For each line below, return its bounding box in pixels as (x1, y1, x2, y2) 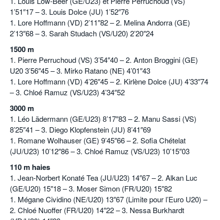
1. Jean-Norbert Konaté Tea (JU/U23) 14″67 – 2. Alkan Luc (10, 172, 197, 183)
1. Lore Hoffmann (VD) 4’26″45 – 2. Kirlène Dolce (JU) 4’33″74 (10, 76, 208, 87)
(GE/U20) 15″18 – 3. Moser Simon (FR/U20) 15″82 (10, 183, 172, 194)
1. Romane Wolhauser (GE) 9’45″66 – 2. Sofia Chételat (10, 135, 186, 146)
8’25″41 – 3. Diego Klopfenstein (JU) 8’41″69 (10, 124, 151, 135)
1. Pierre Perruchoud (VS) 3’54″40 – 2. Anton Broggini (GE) (10, 55, 198, 65)
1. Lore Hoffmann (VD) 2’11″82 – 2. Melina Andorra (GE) (10, 17, 190, 28)
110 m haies (10, 162, 50, 173)
